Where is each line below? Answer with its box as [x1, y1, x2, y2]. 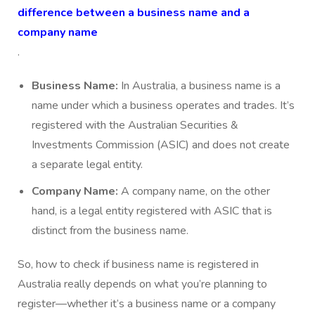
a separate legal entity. [32, 157, 143, 173]
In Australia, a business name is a [118, 78, 281, 94]
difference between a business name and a [18, 5, 250, 21]
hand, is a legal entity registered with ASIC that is [32, 203, 272, 219]
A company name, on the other [118, 184, 270, 200]
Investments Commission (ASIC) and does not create [32, 137, 290, 153]
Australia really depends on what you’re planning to [18, 276, 267, 292]
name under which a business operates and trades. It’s [32, 98, 295, 114]
